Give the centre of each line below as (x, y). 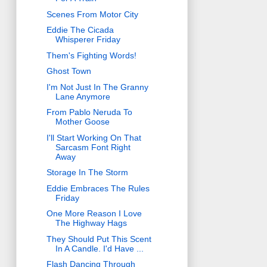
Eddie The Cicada (80, 30)
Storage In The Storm (87, 173)
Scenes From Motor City (92, 14)
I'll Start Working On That (94, 137)
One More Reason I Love (94, 214)
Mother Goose (82, 122)
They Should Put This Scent (99, 239)
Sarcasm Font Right (93, 147)
